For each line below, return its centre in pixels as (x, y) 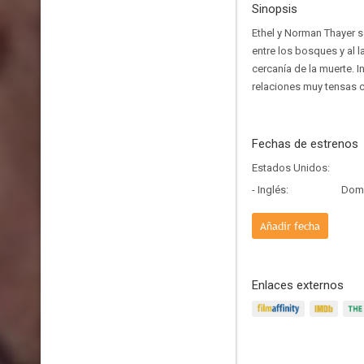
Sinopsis (275, 9)
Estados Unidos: (291, 168)
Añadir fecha (290, 226)
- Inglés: (270, 190)
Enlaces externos (298, 285)
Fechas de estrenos (305, 144)
